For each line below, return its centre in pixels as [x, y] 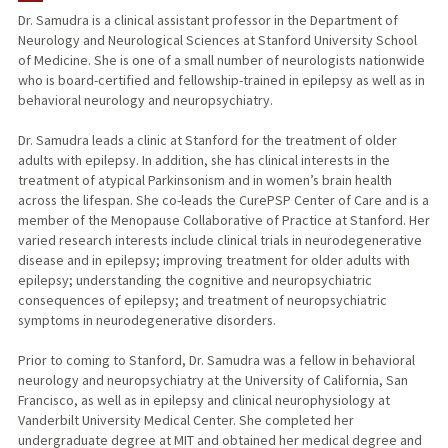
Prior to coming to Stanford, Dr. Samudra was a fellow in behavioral [216, 360]
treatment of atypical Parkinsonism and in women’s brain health [204, 180]
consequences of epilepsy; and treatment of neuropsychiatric [202, 300]
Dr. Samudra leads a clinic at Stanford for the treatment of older [207, 140]
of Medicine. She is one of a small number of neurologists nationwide [221, 60]
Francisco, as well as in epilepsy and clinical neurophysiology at [203, 400]
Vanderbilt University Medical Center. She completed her [185, 420]
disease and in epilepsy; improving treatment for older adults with [213, 260]
